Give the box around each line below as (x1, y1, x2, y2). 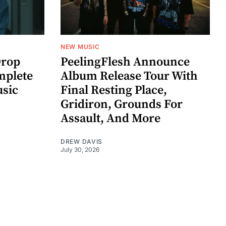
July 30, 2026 (61, 145, 99, 153)
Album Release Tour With (61, 68, 198, 84)
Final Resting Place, (61, 82, 167, 98)
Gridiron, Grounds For (61, 96, 183, 112)
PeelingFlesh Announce (61, 54, 190, 70)
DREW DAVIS (61, 137, 102, 145)
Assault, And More (61, 110, 160, 126)
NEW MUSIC (61, 42, 100, 50)
